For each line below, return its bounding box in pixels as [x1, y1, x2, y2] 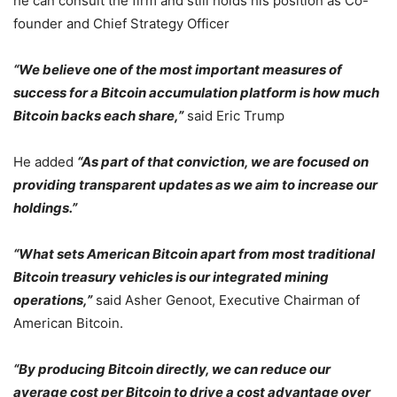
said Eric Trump [183, 106, 284, 124]
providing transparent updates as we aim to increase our [13, 175, 378, 193]
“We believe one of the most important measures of [13, 60, 342, 78]
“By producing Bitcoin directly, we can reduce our [13, 360, 331, 378]
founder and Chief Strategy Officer [13, 14, 230, 32]
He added [13, 152, 77, 170]
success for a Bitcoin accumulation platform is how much [13, 83, 379, 101]
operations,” [13, 291, 92, 308]
